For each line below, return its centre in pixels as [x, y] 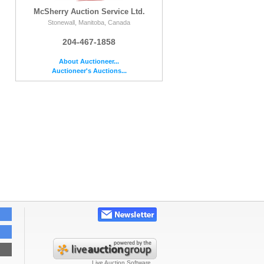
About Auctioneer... [89, 61]
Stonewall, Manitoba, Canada [89, 22]
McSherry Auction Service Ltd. [89, 11]
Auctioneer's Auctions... [89, 70]
